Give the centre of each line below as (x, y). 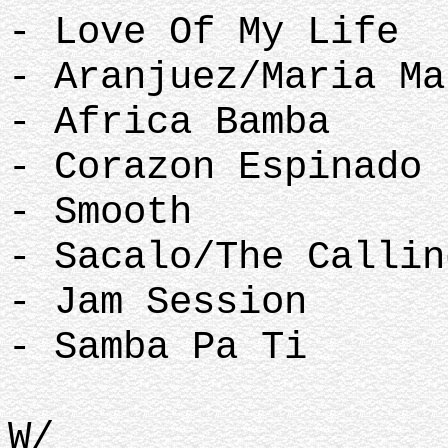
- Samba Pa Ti (157, 347)
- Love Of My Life (203, 32)
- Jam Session (157, 302)
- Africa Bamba (169, 122)
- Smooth (100, 212)
